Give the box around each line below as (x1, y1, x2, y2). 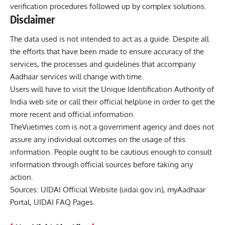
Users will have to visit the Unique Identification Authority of (10, 84, 214, 94)
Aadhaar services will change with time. (10, 72, 144, 82)
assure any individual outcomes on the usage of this (10, 135, 185, 145)
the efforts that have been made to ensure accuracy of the (10, 47, 204, 57)
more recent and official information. (10, 109, 135, 120)
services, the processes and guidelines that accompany (10, 59, 195, 69)
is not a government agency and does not (70, 122, 214, 132)
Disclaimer (10, 12, 55, 26)
